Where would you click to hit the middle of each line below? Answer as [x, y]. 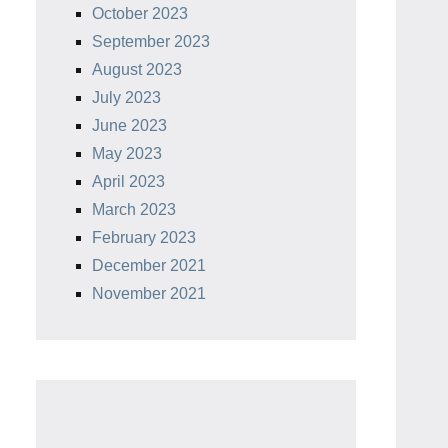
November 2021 [149, 293]
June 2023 [129, 125]
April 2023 [128, 181]
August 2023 [137, 69]
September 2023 [151, 41]
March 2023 [134, 209]
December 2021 [149, 265]
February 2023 [144, 237]
